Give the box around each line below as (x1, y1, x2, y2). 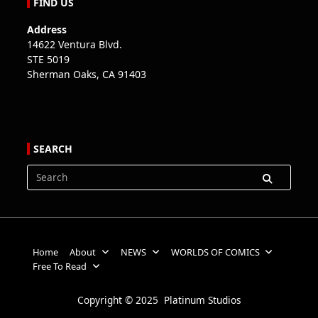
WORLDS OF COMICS (170, 245, 260, 258)
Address (27, 23, 67, 37)
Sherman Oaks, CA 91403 (27, 67, 146, 82)
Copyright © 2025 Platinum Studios (77, 292, 241, 307)
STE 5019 (27, 53, 70, 67)
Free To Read (33, 259, 87, 273)
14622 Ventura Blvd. (27, 38, 122, 52)
